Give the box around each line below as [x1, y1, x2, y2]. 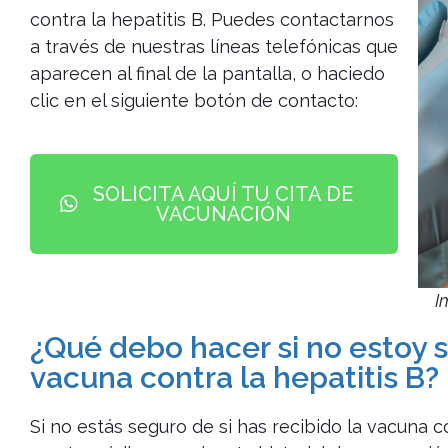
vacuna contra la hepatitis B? [30, 360, 439, 396]
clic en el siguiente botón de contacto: [30, 90, 358, 112]
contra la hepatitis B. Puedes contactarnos [30, 9, 394, 31]
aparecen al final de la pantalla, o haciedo [30, 63, 385, 85]
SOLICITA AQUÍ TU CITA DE [93, 182, 354, 207]
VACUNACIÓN [155, 202, 291, 227]
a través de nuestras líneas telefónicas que [30, 36, 398, 58]
